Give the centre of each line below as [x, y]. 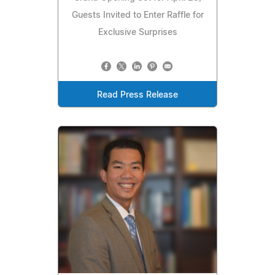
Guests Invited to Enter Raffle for [137, 15]
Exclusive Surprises [137, 32]
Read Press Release [137, 95]
